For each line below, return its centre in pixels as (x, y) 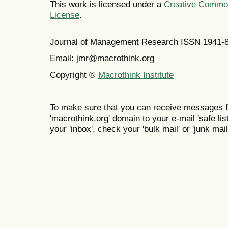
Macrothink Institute (136, 75)
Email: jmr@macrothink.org (102, 58)
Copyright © (74, 75)
